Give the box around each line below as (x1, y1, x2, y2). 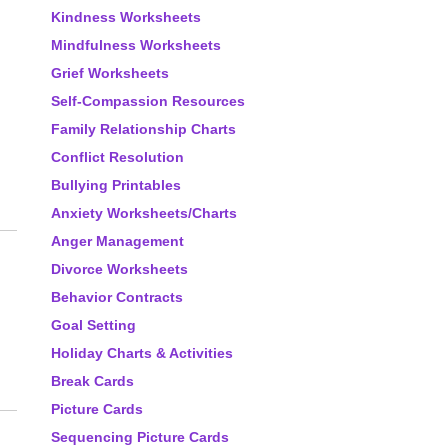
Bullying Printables (51, 177, 181, 193)
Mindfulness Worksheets (51, 37, 221, 53)
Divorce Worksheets (51, 261, 188, 277)
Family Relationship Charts (51, 121, 236, 137)
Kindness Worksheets (51, 9, 201, 25)
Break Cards (51, 373, 134, 389)
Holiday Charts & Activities (51, 345, 233, 361)
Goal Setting (51, 317, 136, 333)
